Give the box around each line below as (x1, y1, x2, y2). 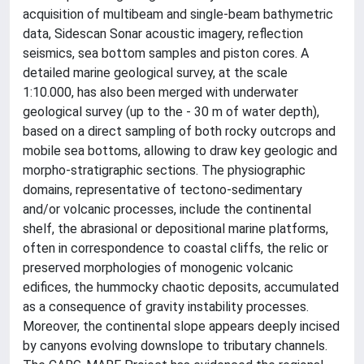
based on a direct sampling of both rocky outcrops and (23, 123, 336, 139)
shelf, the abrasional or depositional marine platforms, (23, 220, 328, 236)
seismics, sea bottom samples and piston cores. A (23, 45, 309, 61)
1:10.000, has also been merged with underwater (23, 84, 298, 100)
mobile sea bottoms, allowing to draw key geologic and (23, 142, 337, 158)
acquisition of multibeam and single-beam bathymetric (23, 6, 333, 22)
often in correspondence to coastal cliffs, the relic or (23, 240, 328, 256)
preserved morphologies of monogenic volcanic (23, 259, 293, 275)
